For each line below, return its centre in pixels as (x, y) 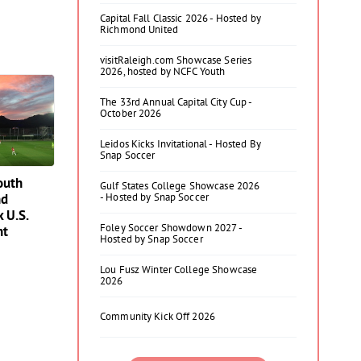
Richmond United (139, 29)
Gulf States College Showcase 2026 (180, 186)
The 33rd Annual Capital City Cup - (176, 102)
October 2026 (131, 113)
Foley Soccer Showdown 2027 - (171, 228)
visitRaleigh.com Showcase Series (176, 60)
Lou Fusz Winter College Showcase (179, 270)
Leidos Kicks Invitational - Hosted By (180, 144)
